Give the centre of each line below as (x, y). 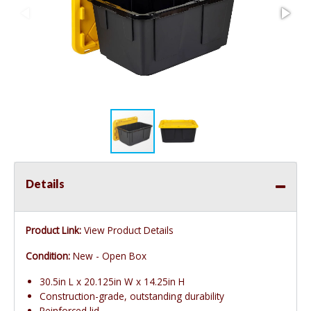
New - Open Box (108, 256)
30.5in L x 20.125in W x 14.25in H (112, 282)
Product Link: (53, 230)
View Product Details (129, 230)
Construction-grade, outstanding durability (132, 296)
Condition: (48, 256)
